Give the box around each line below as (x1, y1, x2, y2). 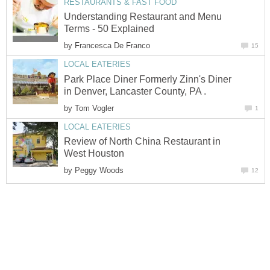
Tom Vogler (75, 103, 114, 113)
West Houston (64, 148, 124, 159)
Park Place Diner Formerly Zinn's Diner (64, 74, 231, 84)
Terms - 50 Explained (64, 24, 154, 34)
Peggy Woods (75, 166, 124, 175)
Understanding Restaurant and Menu (64, 11, 222, 22)
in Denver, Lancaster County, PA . (64, 86, 206, 96)
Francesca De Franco (75, 41, 150, 51)
